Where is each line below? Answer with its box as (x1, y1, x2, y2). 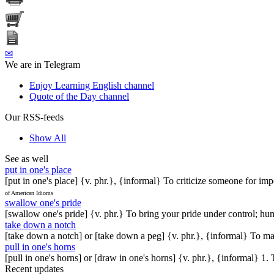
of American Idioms (5, 189, 53, 196)
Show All (29, 132, 66, 143)
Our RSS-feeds (5, 111, 64, 122)
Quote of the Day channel (29, 91, 129, 102)
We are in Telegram (5, 59, 80, 70)
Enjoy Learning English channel (29, 80, 154, 91)
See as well (5, 153, 48, 164)
